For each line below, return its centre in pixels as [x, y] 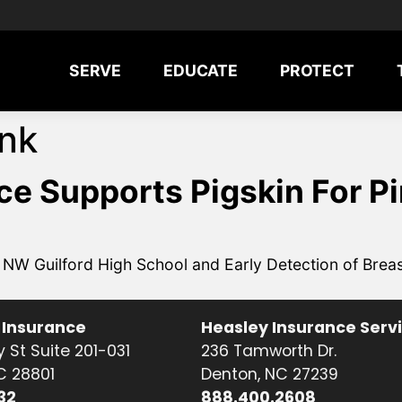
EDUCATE [201, 70]
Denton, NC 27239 [270, 374]
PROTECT [317, 70]
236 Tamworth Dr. [269, 350]
